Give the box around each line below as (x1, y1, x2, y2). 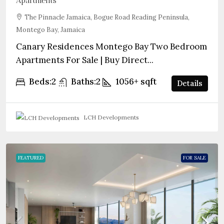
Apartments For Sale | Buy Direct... (16, 54, 153, 65)
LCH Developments (83, 113, 139, 121)
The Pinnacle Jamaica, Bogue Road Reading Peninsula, (24, 13, 189, 21)
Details (177, 78, 202, 88)
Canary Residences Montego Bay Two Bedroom (16, 41, 207, 52)
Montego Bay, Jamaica (16, 25, 85, 34)
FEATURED (18, 154, 43, 161)
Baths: (71, 76, 96, 87)
